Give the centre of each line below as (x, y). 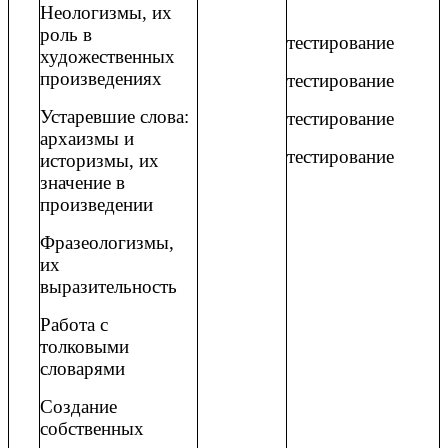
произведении (96, 205)
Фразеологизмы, (107, 243)
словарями (82, 369)
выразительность (108, 287)
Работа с (74, 325)
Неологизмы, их (106, 13)
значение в (82, 183)
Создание (78, 407)
